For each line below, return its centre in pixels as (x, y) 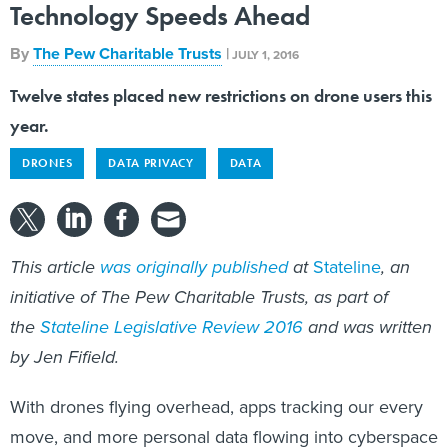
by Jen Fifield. (64, 334)
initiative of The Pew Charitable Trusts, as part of (199, 274)
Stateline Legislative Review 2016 (171, 304)
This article (55, 244)
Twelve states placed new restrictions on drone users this (221, 73)
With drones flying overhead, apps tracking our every (216, 384)
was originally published (194, 244)
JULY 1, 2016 (265, 32)
